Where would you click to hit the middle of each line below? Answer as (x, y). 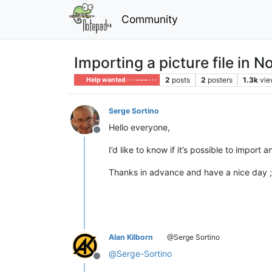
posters (220, 80)
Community (149, 19)
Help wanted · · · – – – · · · (121, 80)
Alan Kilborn (131, 237)
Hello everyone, (139, 127)
